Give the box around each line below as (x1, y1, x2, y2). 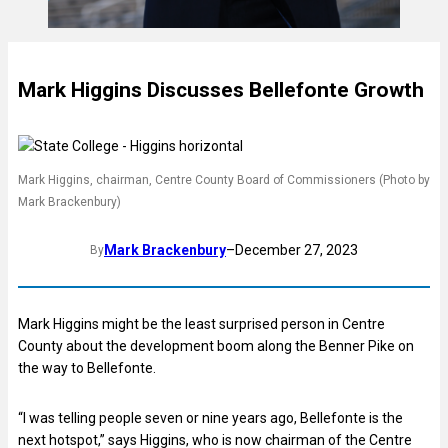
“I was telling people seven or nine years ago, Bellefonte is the (18, 409, 403, 426)
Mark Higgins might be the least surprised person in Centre (18, 315, 385, 332)
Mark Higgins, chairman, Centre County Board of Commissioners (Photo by (18, 173, 430, 188)
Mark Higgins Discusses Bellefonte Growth (18, 78, 424, 103)
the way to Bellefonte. (18, 359, 156, 376)
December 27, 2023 (235, 242, 358, 259)
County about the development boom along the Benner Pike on (18, 337, 414, 354)
